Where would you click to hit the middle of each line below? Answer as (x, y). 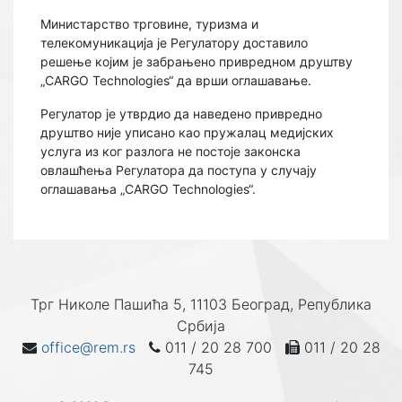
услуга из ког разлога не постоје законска (170, 151)
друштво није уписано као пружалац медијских (187, 132)
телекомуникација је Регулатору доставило (174, 43)
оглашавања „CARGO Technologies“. (148, 189)
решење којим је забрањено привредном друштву (197, 61)
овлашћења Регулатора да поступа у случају (179, 170)
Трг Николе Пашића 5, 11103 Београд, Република (201, 304)
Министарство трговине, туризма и (149, 24)
